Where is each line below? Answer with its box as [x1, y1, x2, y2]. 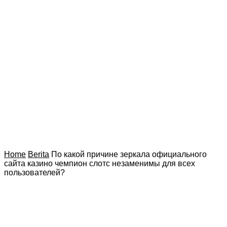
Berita [28, 150, 49, 159]
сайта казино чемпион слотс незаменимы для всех [4, 159, 195, 168]
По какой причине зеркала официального [51, 150, 207, 159]
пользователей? [4, 168, 65, 177]
